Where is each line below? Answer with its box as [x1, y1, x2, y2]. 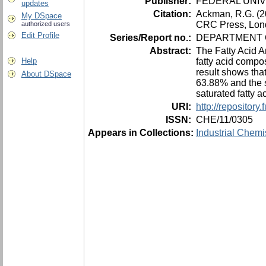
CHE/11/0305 [196, 114, 253, 125]
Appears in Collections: [88, 127, 194, 138]
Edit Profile [21, 31, 59, 40]
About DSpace [21, 69, 71, 78]
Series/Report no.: [110, 32, 194, 43]
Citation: [153, 8, 194, 19]
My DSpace [21, 11, 62, 20]
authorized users [21, 20, 70, 27]
